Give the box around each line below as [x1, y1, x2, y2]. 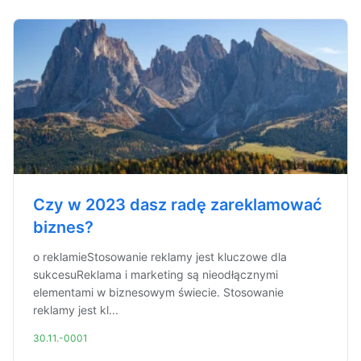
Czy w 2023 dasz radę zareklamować [33, 195, 322, 214]
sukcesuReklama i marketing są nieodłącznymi [33, 268, 278, 281]
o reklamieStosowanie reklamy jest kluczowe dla [33, 250, 287, 263]
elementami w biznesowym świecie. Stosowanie [33, 285, 284, 299]
